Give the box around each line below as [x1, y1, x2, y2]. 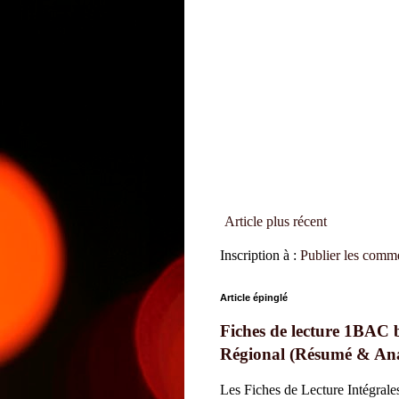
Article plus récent [224, 214, 327, 230]
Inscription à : [220, 248, 300, 264]
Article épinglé [220, 292, 288, 304]
